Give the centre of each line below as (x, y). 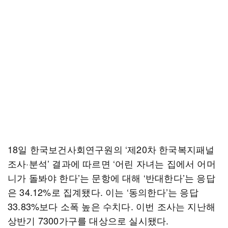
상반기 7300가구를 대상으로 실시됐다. (88, 220)
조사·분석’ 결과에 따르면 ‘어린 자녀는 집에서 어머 (112, 163)
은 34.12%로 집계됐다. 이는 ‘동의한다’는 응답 (103, 192)
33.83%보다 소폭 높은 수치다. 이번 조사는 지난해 (112, 206)
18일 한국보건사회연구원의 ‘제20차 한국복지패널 (111, 149)
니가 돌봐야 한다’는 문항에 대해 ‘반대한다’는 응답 (111, 178)
